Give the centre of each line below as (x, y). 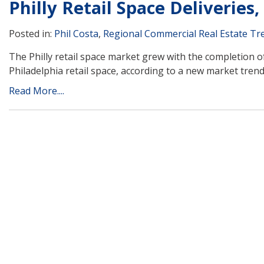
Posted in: (32, 33)
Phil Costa (76, 33)
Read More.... (37, 90)
